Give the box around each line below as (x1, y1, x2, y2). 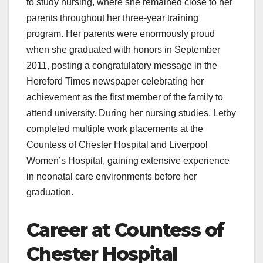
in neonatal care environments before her (26, 171, 197, 182)
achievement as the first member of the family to (26, 92, 223, 103)
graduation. (26, 187, 73, 198)
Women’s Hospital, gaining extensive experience (26, 156, 230, 166)
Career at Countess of (26, 218, 224, 242)
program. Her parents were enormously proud (26, 29, 215, 39)
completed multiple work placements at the (26, 124, 203, 134)
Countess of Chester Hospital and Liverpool (26, 140, 208, 150)
